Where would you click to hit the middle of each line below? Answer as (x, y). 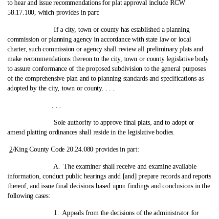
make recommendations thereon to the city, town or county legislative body (108, 59)
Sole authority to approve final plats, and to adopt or (102, 122)
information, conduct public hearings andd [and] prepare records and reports (109, 176)
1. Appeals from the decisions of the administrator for (104, 213)
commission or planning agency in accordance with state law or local (99, 39)
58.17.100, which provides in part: (54, 12)
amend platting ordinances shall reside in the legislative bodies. (91, 132)
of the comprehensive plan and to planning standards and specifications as (106, 78)
